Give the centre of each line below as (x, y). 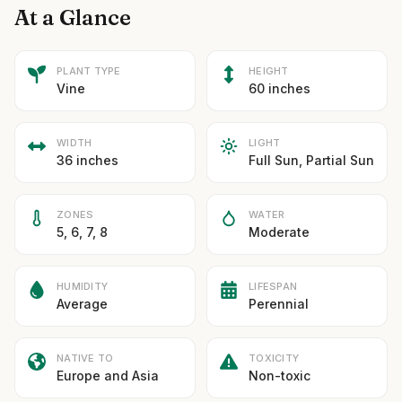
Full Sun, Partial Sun (311, 160)
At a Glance (73, 17)
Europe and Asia (108, 376)
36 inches (87, 160)
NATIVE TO (85, 358)
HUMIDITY (83, 286)
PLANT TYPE (89, 71)
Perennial (279, 304)
